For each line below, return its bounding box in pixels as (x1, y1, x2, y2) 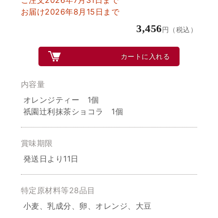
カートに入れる (120, 52, 170, 60)
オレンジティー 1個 (23, 94, 99, 105)
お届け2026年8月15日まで (20, 6, 120, 17)
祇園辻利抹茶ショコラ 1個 (23, 106, 124, 116)
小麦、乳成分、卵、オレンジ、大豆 (23, 200, 152, 211)
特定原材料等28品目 (20, 185, 95, 195)
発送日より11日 (23, 153, 79, 163)
